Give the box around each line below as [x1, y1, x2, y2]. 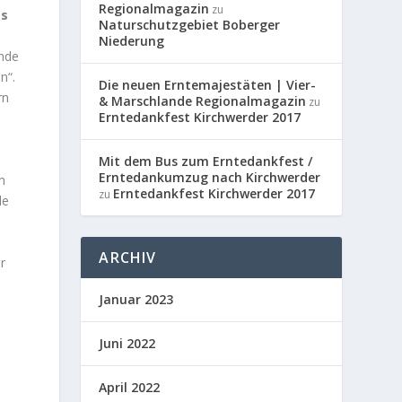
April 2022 [99, 378, 161, 396]
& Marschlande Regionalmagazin [99, 92, 307, 109]
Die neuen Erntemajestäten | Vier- [99, 75, 317, 93]
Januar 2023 [99, 290, 174, 308]
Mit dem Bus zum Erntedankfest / [99, 152, 313, 170]
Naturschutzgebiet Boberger [99, 15, 281, 33]
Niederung [99, 31, 165, 49]
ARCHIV [99, 247, 157, 267]
